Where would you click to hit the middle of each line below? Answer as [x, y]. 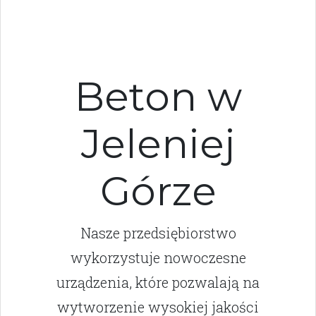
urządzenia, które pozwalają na [158, 282]
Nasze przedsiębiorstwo [158, 233]
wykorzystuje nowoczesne [158, 258]
